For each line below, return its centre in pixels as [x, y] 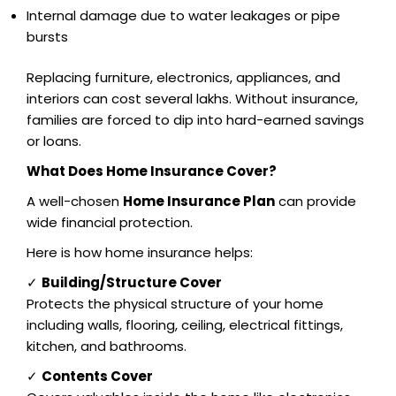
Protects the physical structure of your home [175, 304]
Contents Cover [97, 377]
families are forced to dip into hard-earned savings [195, 120]
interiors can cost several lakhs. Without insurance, [192, 99]
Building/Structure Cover [132, 283]
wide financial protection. [110, 223]
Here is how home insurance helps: [140, 253]
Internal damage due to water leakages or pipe [183, 15]
